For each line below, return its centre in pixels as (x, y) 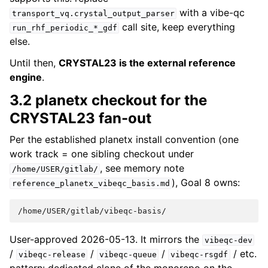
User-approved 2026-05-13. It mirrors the (106, 240)
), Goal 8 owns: (206, 183)
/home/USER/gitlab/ (55, 169)
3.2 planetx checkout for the (108, 100)
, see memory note (142, 168)
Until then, (34, 63)
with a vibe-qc (211, 13)
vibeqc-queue (128, 255)
